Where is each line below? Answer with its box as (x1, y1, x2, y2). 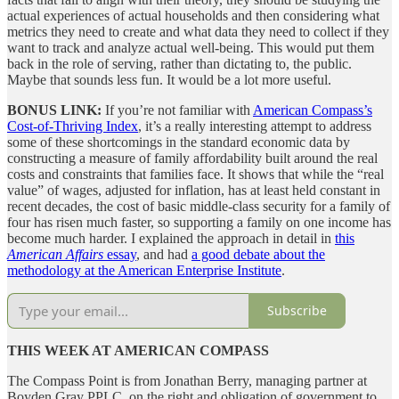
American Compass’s (253, 102, 372, 118)
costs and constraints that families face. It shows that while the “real (7, 166, 384, 182)
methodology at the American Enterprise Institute (7, 262, 281, 278)
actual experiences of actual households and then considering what (7, 7, 379, 23)
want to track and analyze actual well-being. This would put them (7, 39, 374, 55)
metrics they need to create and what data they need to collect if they (7, 23, 389, 39)
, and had (136, 246, 191, 262)
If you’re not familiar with (105, 102, 253, 118)
